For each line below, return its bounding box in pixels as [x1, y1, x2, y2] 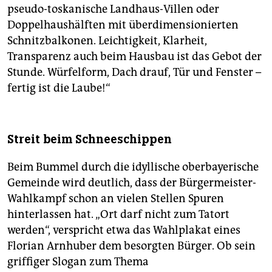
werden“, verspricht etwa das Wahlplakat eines [7, 223, 240, 237]
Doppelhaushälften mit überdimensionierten [7, 18, 239, 32]
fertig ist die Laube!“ [7, 81, 110, 95]
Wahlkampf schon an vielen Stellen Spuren [7, 192, 224, 206]
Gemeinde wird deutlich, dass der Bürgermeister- [7, 176, 256, 190]
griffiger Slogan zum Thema [7, 255, 149, 269]
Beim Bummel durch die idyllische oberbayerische [7, 160, 259, 174]
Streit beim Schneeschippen [7, 132, 172, 148]
